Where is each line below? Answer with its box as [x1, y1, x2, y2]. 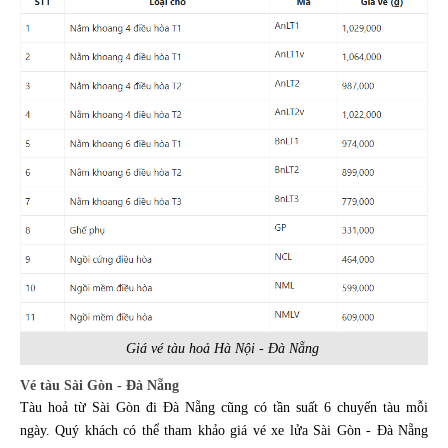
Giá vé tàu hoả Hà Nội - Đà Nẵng [125, 340, 323, 356]
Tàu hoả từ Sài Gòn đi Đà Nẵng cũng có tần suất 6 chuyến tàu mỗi [20, 399, 428, 415]
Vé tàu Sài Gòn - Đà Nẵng [20, 377, 183, 393]
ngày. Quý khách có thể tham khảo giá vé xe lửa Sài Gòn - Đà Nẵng [20, 422, 428, 438]
